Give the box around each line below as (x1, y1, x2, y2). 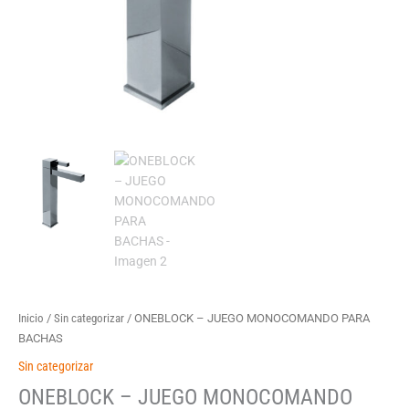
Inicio (18, 311, 44, 326)
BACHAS (18, 331, 63, 346)
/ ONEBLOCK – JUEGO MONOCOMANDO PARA (124, 311, 370, 326)
